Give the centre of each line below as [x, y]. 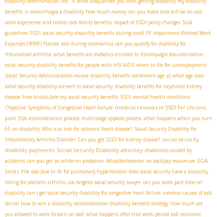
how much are [187, 204]
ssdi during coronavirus [87, 44]
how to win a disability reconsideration [64, 204]
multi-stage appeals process [111, 118]
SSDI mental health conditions [155, 97]
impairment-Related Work [182, 33]
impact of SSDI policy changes [147, 23]
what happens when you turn [178, 118]
